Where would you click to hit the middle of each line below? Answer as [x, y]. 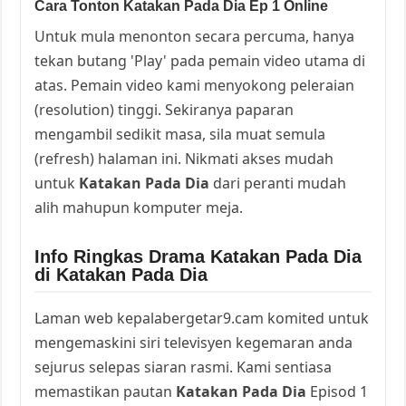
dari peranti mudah [278, 183]
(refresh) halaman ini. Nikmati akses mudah [184, 158]
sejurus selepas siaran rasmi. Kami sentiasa [184, 367]
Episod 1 [338, 391]
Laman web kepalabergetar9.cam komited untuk [202, 318]
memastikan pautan [106, 391]
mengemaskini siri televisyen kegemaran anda [194, 342]
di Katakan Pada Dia [121, 274]
